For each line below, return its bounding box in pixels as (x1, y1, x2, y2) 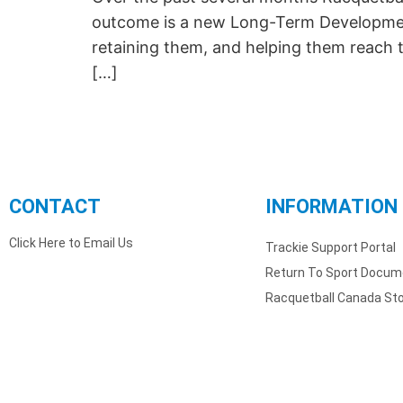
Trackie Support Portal (265, 240, 396, 255)
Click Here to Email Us (9, 236, 133, 251)
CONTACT (9, 195, 101, 219)
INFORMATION (265, 195, 398, 219)
